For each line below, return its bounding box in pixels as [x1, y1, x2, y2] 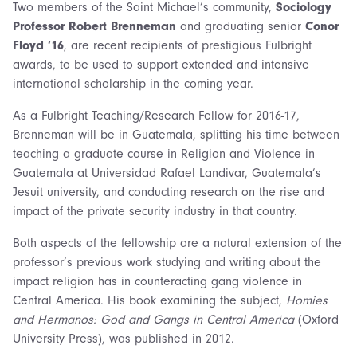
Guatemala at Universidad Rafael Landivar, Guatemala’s [13, 165, 321, 180]
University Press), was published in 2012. [13, 331, 234, 346]
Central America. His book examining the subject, [13, 292, 286, 308]
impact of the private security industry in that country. [13, 203, 297, 218]
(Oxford [294, 312, 339, 327]
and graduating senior [180, 18, 305, 33]
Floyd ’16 [13, 37, 64, 53]
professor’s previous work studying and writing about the [13, 254, 321, 269]
